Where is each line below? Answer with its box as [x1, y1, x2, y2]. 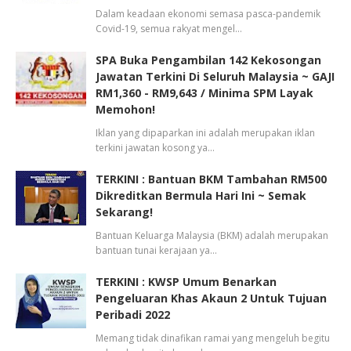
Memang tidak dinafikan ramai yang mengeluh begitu [96, 331, 330, 346]
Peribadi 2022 [96, 307, 170, 323]
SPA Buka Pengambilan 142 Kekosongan [96, 52, 321, 68]
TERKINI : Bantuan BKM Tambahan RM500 [96, 172, 327, 187]
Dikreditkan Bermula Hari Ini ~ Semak [96, 188, 306, 204]
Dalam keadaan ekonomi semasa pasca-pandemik [96, 7, 320, 21]
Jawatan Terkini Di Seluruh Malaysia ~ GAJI [96, 69, 335, 85]
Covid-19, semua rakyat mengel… [96, 22, 242, 36]
